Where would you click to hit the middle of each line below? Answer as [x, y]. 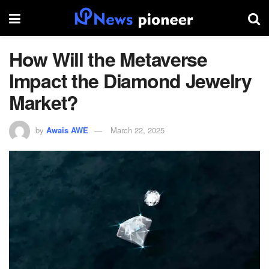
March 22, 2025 [138, 130]
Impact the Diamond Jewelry [130, 80]
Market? [44, 102]
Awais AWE [67, 130]
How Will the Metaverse [108, 59]
